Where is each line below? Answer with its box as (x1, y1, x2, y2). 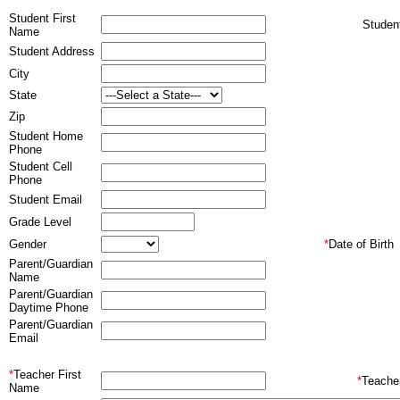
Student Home (9, 129, 83, 143)
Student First (9, 12, 76, 25)
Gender (9, 237, 46, 251)
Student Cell (9, 160, 72, 173)
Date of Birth (329, 237, 394, 251)
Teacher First (13, 368, 81, 381)
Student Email (9, 193, 82, 206)
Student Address (9, 45, 95, 58)
